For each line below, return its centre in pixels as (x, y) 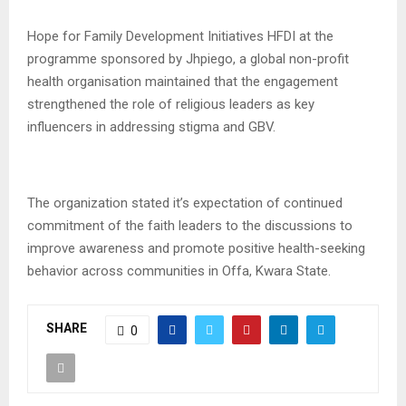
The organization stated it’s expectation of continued (185, 203)
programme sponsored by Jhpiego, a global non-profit (188, 58)
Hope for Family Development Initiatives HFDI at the (180, 36)
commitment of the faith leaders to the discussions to (190, 225)
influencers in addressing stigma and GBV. (151, 126)
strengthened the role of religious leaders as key (171, 104)
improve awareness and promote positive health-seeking (196, 248)
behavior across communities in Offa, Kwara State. (179, 271)
